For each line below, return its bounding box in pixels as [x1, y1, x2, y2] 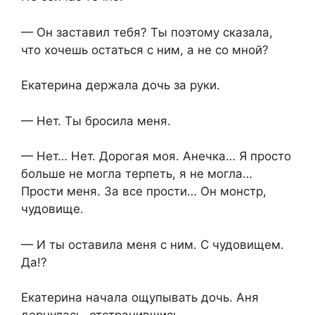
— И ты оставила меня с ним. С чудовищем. [21, 237, 284, 252]
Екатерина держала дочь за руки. [21, 78, 220, 93]
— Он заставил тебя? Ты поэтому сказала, [21, 25, 273, 39]
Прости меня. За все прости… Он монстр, [21, 184, 266, 199]
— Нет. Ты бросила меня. [21, 113, 171, 128]
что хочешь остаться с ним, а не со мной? [21, 42, 269, 57]
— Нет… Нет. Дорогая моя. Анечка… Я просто [21, 149, 291, 164]
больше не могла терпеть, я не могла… [21, 167, 252, 181]
